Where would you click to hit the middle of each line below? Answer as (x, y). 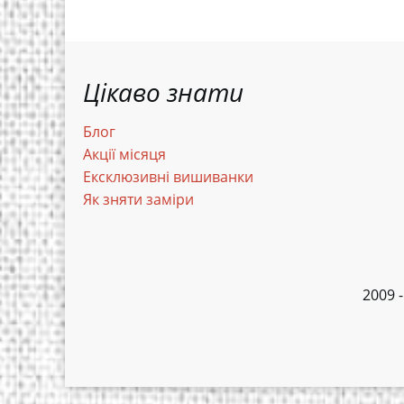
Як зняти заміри (138, 199)
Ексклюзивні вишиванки (168, 177)
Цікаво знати (163, 92)
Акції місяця (124, 154)
